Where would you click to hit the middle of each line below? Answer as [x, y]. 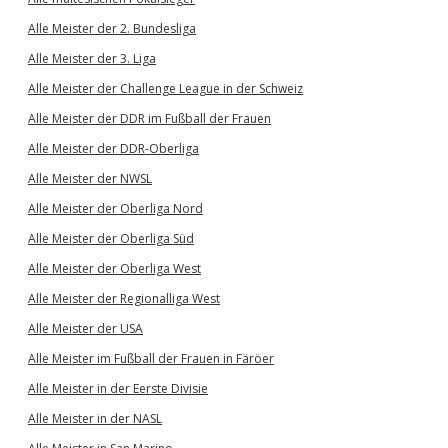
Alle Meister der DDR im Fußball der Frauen [149, 118]
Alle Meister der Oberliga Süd [111, 238]
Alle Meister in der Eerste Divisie [118, 388]
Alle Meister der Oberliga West [114, 268]
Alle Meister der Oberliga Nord [115, 208]
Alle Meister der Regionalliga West [124, 298]
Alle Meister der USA [85, 328]
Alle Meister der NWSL [90, 178]
